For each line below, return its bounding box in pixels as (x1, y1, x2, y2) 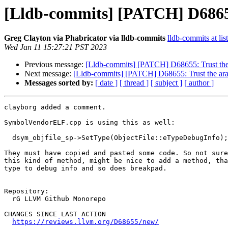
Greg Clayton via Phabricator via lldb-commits (4, 34, 165, 43)
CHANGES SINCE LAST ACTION (4, 210, 106, 218)
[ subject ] (151, 78, 182, 88)
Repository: (4, 187, 49, 195)
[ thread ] (120, 78, 149, 88)
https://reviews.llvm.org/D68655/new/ (12, 218, 159, 226)
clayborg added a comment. (4, 103, 106, 111)
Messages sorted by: (24, 78, 93, 88)
